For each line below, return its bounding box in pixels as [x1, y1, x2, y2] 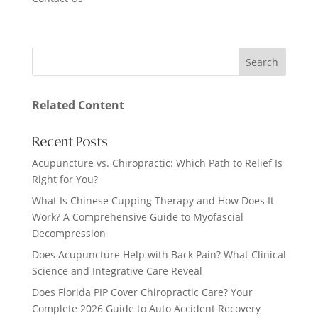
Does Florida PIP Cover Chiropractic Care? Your [31, 285, 253, 300]
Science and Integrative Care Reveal [31, 264, 202, 278]
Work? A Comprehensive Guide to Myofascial [31, 210, 243, 224]
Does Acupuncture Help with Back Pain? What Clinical [31, 248, 286, 262]
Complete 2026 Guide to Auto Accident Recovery [31, 302, 261, 316]
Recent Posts [31, 133, 108, 150]
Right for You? [31, 172, 98, 187]
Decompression [31, 226, 106, 241]
